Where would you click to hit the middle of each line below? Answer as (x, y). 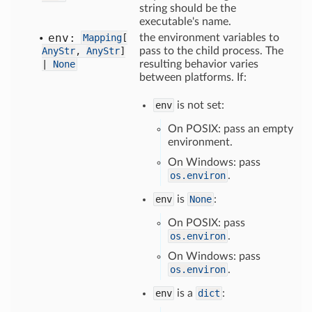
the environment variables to (209, 38)
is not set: (199, 105)
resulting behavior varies (199, 64)
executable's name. (185, 22)
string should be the (188, 8)
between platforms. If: (193, 77)
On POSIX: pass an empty (231, 129)
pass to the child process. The (211, 51)
